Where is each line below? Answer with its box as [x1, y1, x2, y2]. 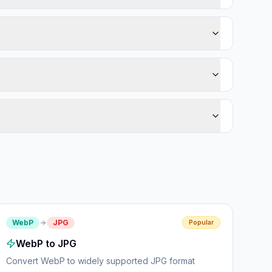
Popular [188, 219, 214, 226]
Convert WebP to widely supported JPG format [6, 256, 195, 266]
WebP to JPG [16, 237, 77, 250]
